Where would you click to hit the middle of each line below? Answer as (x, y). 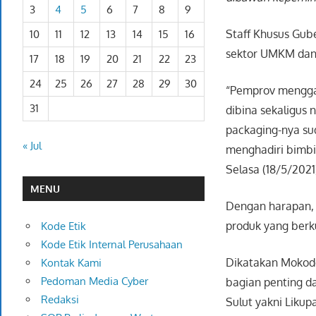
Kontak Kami (71, 262)
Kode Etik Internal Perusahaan (111, 244)
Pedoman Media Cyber (94, 281)
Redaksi (60, 299)
